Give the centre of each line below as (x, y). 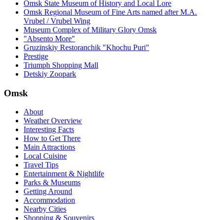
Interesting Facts (49, 130)
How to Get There (52, 138)
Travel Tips (41, 165)
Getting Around (48, 192)
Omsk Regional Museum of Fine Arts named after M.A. (110, 12)
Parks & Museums (52, 183)
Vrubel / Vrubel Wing (57, 21)
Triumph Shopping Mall (61, 65)
